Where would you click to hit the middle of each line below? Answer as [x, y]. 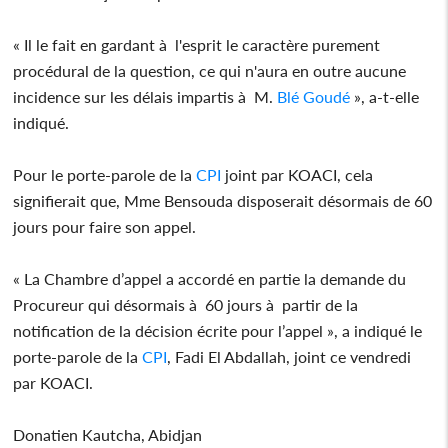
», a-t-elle [385, 96]
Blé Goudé [314, 96]
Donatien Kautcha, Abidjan [108, 434]
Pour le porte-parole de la [105, 174]
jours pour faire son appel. [105, 226]
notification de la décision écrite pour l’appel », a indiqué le [218, 330]
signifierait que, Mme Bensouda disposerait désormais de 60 [223, 200]
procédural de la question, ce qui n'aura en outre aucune [210, 70]
